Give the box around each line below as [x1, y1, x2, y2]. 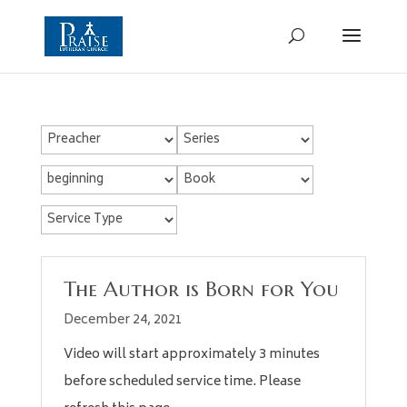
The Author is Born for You [63, 276, 339, 302]
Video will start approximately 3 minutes [63, 343, 320, 366]
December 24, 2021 [63, 309, 183, 332]
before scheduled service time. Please [63, 371, 301, 393]
